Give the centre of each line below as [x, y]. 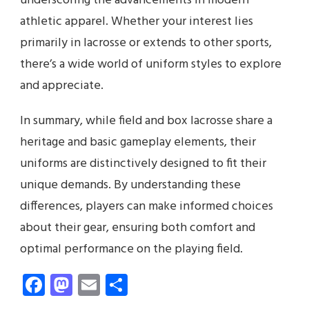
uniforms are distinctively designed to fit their [143, 163]
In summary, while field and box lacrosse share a [146, 121]
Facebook [89, 284]
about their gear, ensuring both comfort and [138, 228]
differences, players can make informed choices [147, 206]
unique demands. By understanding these [130, 185]
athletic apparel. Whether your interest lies [137, 21]
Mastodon [119, 284]
